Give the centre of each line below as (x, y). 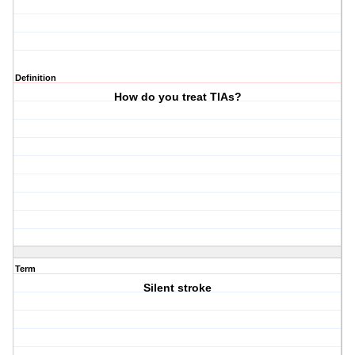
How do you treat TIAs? (177, 97)
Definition (36, 78)
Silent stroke (178, 288)
